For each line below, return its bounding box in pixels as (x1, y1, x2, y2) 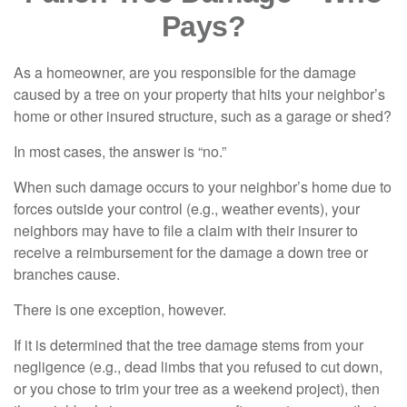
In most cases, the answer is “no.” (14, 141, 226, 162)
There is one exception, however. (14, 299, 226, 320)
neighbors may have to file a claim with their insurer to (14, 220, 358, 241)
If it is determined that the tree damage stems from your (14, 334, 363, 355)
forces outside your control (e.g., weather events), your (14, 198, 360, 219)
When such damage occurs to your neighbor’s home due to (14, 176, 392, 197)
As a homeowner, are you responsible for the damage (14, 62, 356, 83)
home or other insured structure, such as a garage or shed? (14, 105, 392, 126)
